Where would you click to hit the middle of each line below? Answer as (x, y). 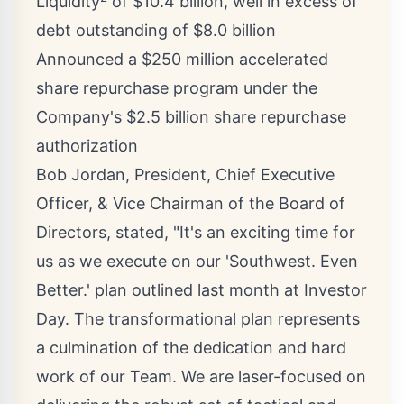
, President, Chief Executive (230, 175)
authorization (87, 146)
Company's (81, 117)
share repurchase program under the (177, 88)
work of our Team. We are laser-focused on (201, 377)
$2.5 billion (168, 117)
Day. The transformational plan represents (198, 319)
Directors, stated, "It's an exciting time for (196, 233)
